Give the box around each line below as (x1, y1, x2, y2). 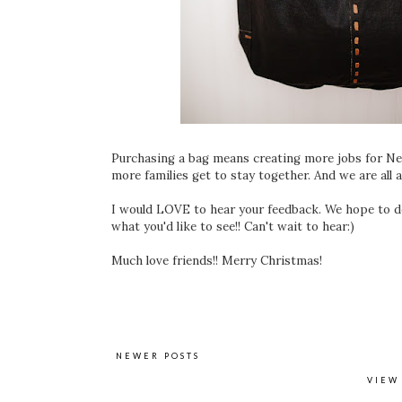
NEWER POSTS (116, 351, 200, 362)
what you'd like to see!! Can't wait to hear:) (111, 219, 354, 235)
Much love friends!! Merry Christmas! (111, 253, 326, 269)
